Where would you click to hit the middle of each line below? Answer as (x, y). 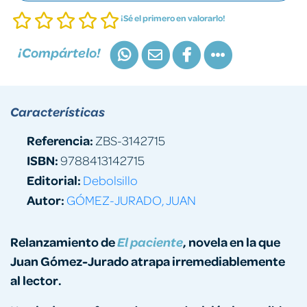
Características (58, 111)
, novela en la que (232, 241)
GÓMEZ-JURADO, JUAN (131, 199)
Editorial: (54, 180)
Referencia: (60, 140)
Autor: (46, 199)
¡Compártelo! (59, 53)
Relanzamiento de (64, 241)
